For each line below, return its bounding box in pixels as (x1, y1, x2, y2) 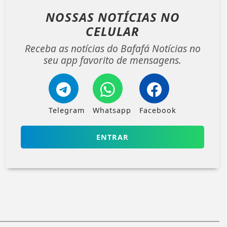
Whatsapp (93, 105, 131, 115)
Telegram (49, 105, 85, 115)
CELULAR (86, 22, 139, 40)
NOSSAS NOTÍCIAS (45, 8, 161, 25)
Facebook (139, 105, 176, 115)
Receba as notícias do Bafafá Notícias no (24, 41, 201, 55)
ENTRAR (96, 132, 129, 142)
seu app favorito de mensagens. (44, 53, 181, 67)
